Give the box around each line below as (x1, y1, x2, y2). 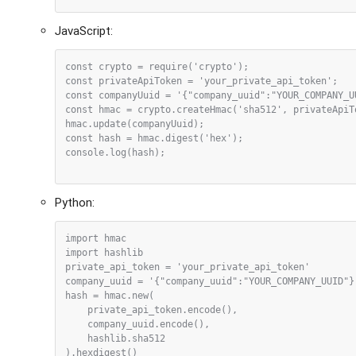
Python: (55, 194, 95, 210)
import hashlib (65, 246, 144, 258)
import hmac (65, 232, 127, 244)
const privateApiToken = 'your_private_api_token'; (65, 75, 339, 87)
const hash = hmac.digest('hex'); (65, 132, 244, 144)
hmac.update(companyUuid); (65, 118, 205, 130)
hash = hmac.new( (65, 289, 155, 301)
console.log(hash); (65, 146, 166, 158)
